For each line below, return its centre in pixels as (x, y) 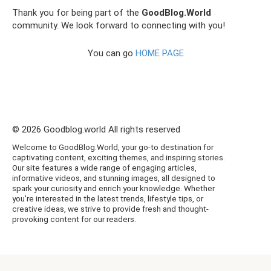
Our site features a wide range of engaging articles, (104, 167)
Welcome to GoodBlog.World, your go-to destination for (113, 147)
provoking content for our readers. (74, 219)
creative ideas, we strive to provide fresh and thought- (110, 208)
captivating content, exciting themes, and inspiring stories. (119, 157)
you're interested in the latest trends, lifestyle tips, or (108, 198)
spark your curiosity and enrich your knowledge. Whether (113, 188)
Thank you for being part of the (77, 12)
